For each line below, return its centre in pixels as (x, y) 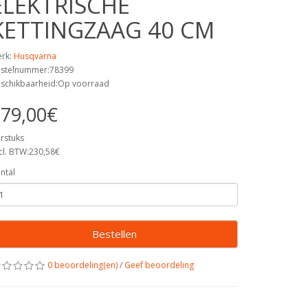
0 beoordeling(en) (82, 265)
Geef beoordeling (159, 265)
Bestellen (114, 234)
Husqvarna (35, 56)
